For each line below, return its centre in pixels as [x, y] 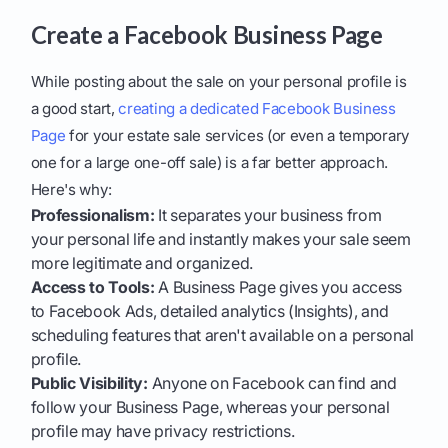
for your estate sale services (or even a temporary [237, 136]
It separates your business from [268, 215]
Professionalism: [92, 215]
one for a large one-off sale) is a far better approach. [209, 163]
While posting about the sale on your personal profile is [218, 82]
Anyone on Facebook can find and [272, 383]
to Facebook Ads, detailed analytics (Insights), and [209, 311]
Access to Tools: [92, 287]
